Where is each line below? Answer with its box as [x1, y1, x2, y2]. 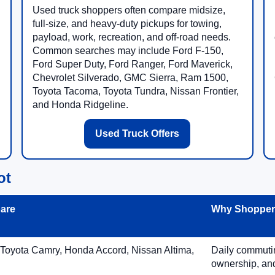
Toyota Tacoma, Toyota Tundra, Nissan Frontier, [32, 86, 239, 96]
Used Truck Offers [95, 128, 180, 139]
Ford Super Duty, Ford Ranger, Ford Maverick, [32, 59, 233, 69]
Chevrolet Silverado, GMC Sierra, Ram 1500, [32, 72, 228, 83]
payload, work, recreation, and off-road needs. [32, 32, 231, 42]
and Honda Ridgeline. [32, 99, 128, 110]
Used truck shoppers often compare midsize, [32, 5, 225, 15]
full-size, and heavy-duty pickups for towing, [32, 18, 222, 29]
